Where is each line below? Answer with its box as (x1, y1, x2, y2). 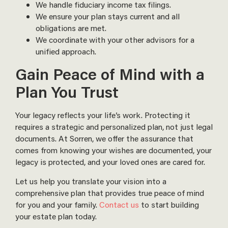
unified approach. (36, 46, 96, 57)
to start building (139, 198, 199, 210)
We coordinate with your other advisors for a (36, 34, 194, 45)
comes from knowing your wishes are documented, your (15, 145, 212, 156)
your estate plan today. (15, 210, 97, 221)
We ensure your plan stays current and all (36, 11, 180, 22)
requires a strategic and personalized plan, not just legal (15, 121, 213, 132)
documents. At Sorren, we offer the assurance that (15, 133, 193, 144)
